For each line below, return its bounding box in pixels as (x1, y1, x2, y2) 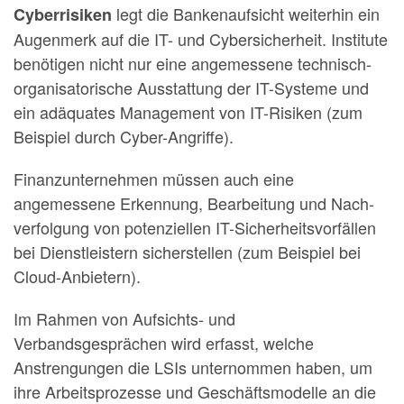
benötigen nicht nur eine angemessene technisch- (14, 50, 372, 75)
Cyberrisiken (14, 2, 116, 26)
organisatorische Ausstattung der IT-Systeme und (14, 75, 369, 99)
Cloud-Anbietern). (14, 263, 141, 288)
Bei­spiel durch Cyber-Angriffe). (14, 124, 234, 148)
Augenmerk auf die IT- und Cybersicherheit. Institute (14, 26, 388, 50)
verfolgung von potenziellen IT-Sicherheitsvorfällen (14, 215, 376, 239)
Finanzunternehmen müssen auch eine (14, 166, 294, 190)
